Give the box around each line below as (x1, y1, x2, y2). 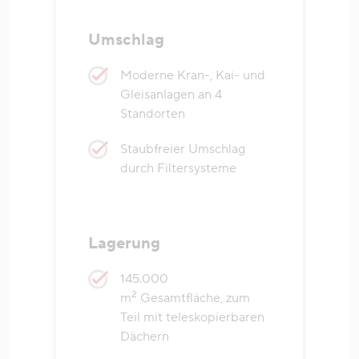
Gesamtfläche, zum (137, 290, 250, 307)
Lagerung (88, 233, 160, 255)
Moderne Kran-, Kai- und (120, 67, 265, 84)
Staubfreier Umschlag (120, 141, 245, 158)
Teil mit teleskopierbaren (120, 309, 264, 326)
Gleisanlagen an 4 (120, 87, 222, 103)
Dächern (120, 329, 169, 345)
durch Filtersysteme (120, 160, 236, 177)
